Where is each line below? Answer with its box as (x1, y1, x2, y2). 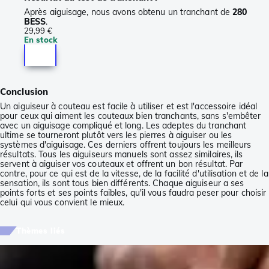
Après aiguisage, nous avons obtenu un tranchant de (24, 6, 233, 17)
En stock (24, 34, 57, 44)
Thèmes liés (16, 225, 65, 235)
